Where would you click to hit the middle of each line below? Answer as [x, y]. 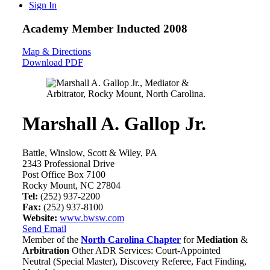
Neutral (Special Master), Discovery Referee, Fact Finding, [134, 262]
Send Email [44, 229]
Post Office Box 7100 [64, 175]
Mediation [217, 240]
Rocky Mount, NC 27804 [71, 186]
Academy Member [69, 28]
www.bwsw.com [92, 218]
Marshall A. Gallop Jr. [114, 123]
